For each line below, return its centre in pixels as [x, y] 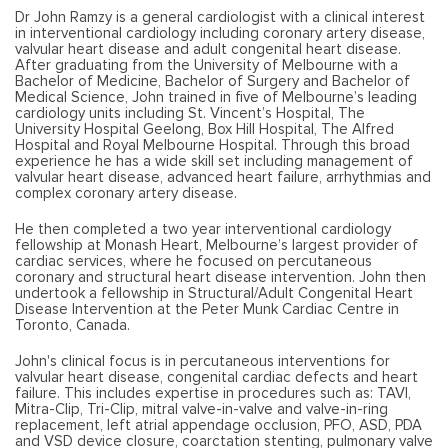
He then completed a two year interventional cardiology [203, 229]
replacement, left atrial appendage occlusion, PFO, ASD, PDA [218, 425]
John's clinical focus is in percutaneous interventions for [202, 361]
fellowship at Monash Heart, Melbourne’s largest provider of [216, 245]
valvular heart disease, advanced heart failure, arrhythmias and [223, 177]
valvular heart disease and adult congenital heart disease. [208, 49]
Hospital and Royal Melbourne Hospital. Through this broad [212, 145]
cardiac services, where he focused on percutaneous [193, 261]
